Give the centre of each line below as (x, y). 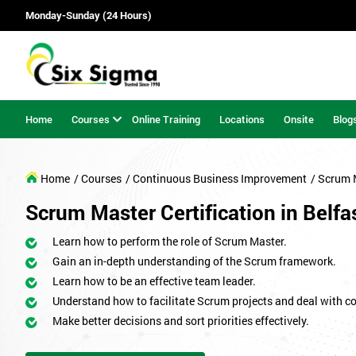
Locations (242, 119)
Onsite (299, 119)
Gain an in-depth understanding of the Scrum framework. (194, 261)
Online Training (166, 119)
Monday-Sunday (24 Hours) (89, 15)
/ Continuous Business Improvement (216, 179)
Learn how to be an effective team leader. (154, 281)
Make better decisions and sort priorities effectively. (181, 321)
